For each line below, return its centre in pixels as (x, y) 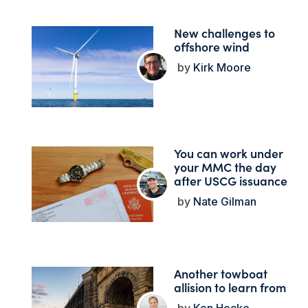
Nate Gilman (223, 202)
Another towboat (220, 274)
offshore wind (211, 47)
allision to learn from (230, 287)
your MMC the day (225, 167)
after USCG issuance (230, 181)
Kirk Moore (220, 68)
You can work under (228, 153)
